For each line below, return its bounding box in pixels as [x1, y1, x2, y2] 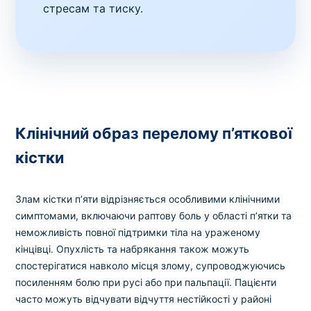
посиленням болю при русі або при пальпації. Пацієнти [15, 276, 277, 289]
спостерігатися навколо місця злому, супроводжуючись [15, 260, 286, 272]
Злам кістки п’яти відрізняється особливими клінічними [15, 193, 280, 205]
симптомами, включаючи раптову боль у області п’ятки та [15, 210, 292, 222]
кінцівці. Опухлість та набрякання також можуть [15, 243, 250, 255]
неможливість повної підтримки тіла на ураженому [15, 226, 261, 239]
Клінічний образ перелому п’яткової [15, 124, 293, 143]
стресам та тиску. [43, 1, 144, 16]
